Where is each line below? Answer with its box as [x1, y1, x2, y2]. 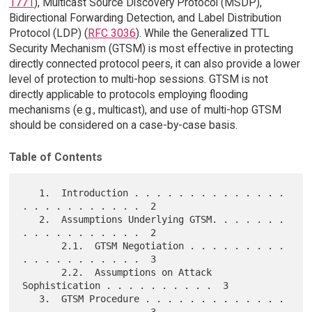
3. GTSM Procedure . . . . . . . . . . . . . [22, 293, 40, 305]
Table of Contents [8, 150, 102, 164]
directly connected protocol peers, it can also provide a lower [8, 56, 300, 70]
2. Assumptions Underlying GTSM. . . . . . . [22, 214, 40, 226]
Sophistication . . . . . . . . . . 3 [22, 280, 229, 292]
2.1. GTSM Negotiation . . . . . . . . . [22, 240, 62, 252]
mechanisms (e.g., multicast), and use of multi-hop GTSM [8, 102, 281, 116]
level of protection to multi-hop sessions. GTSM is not [8, 72, 268, 86]
